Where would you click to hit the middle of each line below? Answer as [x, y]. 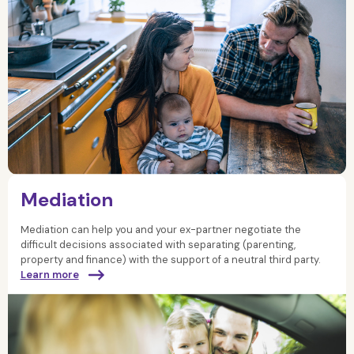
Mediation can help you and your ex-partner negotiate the [160, 229]
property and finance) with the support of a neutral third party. [170, 259]
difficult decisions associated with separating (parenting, [158, 244]
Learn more [49, 274]
